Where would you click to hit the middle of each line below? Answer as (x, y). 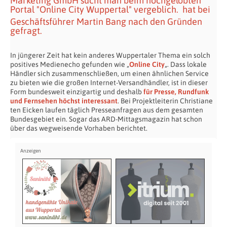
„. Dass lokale (186, 64)
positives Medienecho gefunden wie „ (70, 64)
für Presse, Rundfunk (175, 92)
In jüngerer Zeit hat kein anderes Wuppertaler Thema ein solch (110, 55)
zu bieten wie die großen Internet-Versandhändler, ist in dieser (109, 83)
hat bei (195, 9)
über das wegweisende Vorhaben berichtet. (79, 128)
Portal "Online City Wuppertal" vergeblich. (95, 9)
